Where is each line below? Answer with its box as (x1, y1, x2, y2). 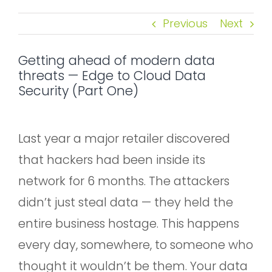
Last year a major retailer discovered (18, 129, 230, 147)
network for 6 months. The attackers (18, 172, 229, 189)
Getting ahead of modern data (18, 52, 215, 70)
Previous (163, 16, 208, 32)
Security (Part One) (18, 82, 138, 100)
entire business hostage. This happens (18, 214, 239, 232)
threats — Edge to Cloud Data (18, 67, 206, 85)
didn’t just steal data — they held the (18, 193, 233, 211)
